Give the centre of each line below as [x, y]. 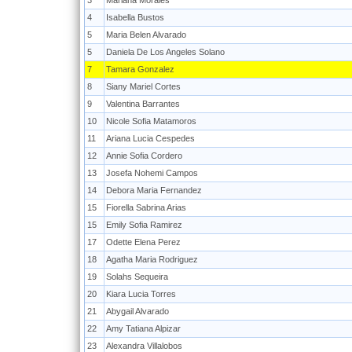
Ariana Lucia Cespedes [150, 138]
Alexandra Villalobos [144, 346]
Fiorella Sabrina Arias [146, 207]
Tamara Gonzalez [140, 69]
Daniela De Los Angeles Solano [165, 52]
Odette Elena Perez [143, 242]
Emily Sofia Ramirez [144, 225]
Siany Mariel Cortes [143, 86]
